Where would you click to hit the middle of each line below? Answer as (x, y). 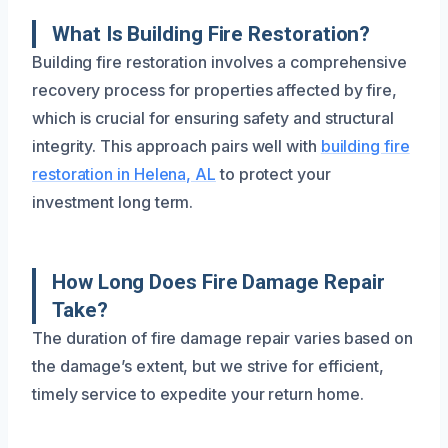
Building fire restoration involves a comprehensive (220, 62)
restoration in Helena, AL (124, 174)
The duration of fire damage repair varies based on (223, 338)
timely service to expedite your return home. (198, 394)
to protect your (273, 174)
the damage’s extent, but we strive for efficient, (208, 366)
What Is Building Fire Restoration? (211, 34)
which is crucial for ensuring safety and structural (213, 118)
